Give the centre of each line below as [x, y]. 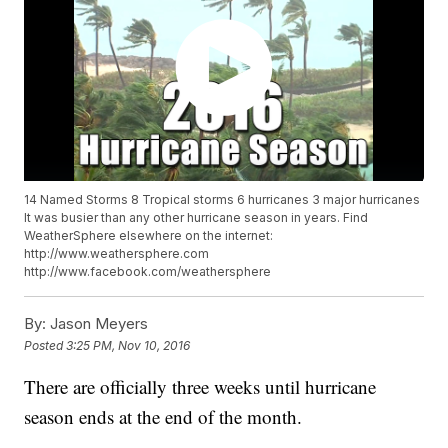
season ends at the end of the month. [163, 417]
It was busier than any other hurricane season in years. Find [196, 218]
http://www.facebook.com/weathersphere [148, 272]
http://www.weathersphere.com [117, 254]
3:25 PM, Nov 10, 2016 [128, 345]
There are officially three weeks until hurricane [200, 387]
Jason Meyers [97, 324]
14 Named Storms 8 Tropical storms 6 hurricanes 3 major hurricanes [222, 200]
